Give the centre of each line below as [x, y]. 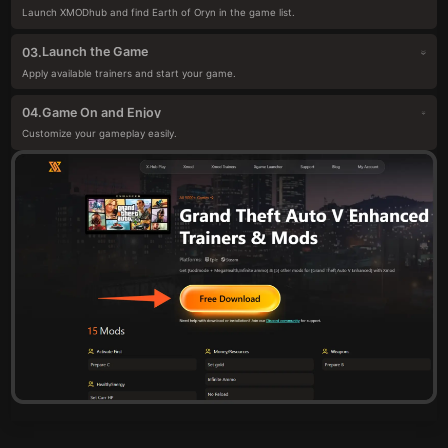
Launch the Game [95, 52]
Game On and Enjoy [102, 112]
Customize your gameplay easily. [100, 134]
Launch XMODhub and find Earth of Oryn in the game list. [159, 13]
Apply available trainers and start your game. [129, 73]
